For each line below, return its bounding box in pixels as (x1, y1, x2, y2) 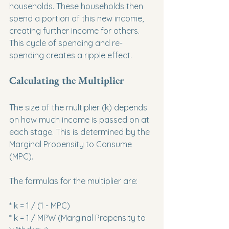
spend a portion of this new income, (9, 13, 146, 24)
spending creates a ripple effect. (9, 50, 132, 60)
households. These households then (9, 1, 145, 11)
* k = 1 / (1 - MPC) (9, 200, 70, 211)
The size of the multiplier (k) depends (9, 102, 149, 112)
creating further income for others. (9, 26, 142, 36)
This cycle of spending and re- (9, 38, 123, 48)
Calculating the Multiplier (9, 74, 124, 87)
